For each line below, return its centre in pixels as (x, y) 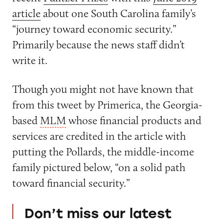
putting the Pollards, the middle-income (103, 151)
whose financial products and (134, 120)
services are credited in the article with (99, 136)
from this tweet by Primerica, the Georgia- (107, 104)
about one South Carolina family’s (118, 13)
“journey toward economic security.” (94, 29)
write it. (30, 60)
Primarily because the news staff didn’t (98, 44)
